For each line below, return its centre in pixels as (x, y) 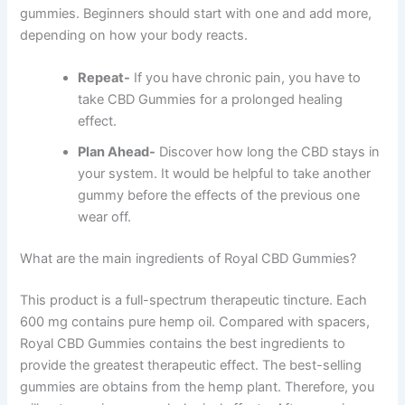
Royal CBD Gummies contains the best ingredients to (183, 344)
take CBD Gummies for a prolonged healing (211, 100)
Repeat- (104, 78)
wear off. (105, 217)
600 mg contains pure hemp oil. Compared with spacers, (195, 322)
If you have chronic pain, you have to (246, 78)
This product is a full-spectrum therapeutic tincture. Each (194, 301)
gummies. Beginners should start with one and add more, (196, 14)
